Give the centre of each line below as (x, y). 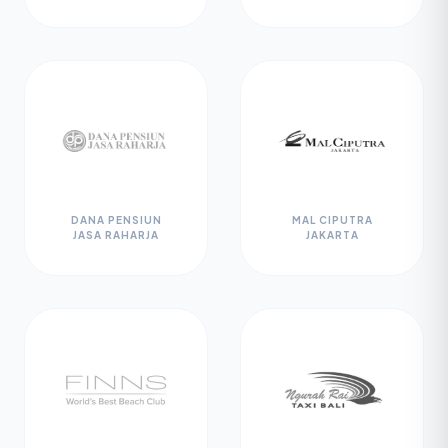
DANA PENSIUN (116, 220)
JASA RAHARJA (116, 235)
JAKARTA (332, 235)
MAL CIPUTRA (332, 220)
